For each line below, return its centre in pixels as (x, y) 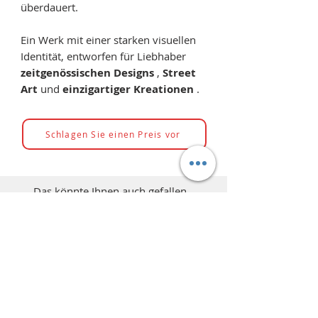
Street (179, 73)
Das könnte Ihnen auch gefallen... (114, 191)
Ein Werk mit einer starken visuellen (108, 40)
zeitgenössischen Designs (87, 73)
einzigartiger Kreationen (128, 89)
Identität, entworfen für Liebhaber (103, 56)
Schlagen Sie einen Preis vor (113, 135)
